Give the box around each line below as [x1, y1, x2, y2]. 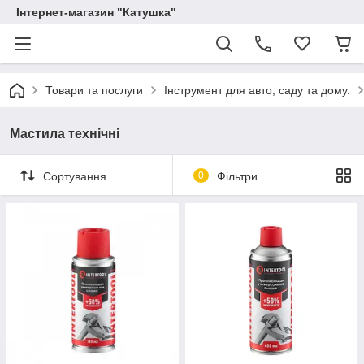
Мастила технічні [10, 127, 119, 141]
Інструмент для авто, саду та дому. [164, 84, 350, 97]
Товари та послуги [45, 84, 143, 97]
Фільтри [216, 169, 258, 183]
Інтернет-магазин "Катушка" [16, 6, 176, 19]
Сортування [43, 169, 106, 183]
